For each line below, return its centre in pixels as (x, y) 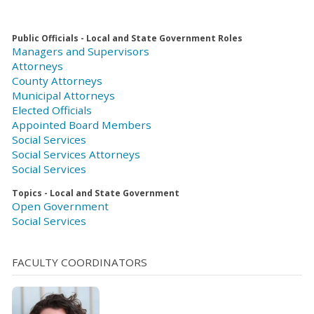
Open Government (60, 206)
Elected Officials (52, 110)
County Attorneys (57, 81)
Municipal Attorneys (63, 96)
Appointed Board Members (82, 125)
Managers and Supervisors (81, 52)
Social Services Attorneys (76, 155)
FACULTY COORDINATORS (80, 262)
